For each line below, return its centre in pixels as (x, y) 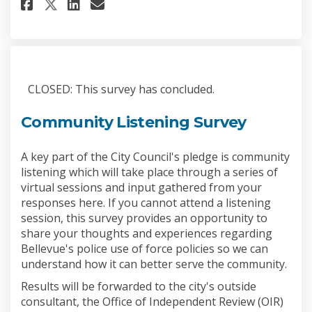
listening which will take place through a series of (149, 172)
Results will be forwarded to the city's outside (139, 287)
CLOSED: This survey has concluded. (121, 89)
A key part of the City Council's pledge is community (155, 157)
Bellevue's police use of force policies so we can (145, 249)
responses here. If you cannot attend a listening (146, 203)
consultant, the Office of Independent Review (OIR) (152, 302)
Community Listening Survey (134, 122)
